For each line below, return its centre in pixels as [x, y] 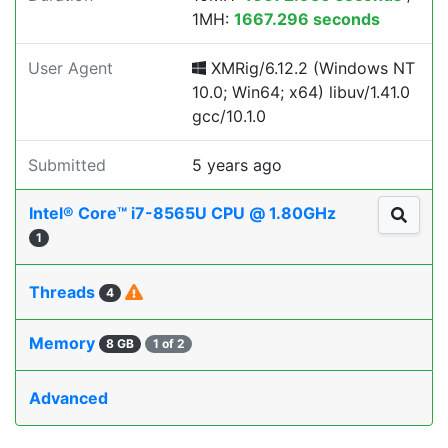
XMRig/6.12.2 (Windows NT [310, 68]
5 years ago [237, 165]
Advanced [68, 398]
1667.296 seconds [307, 19]
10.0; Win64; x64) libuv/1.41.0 [301, 92]
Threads [64, 292]
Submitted [67, 165]
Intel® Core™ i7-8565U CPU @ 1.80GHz [184, 213]
